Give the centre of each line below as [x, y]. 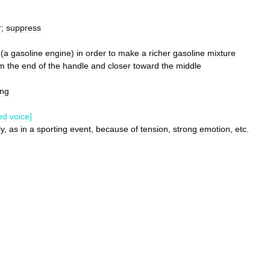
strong [185, 129]
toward [146, 66]
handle [76, 66]
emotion [215, 129]
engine [58, 53]
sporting [52, 129]
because [112, 129]
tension [154, 129]
